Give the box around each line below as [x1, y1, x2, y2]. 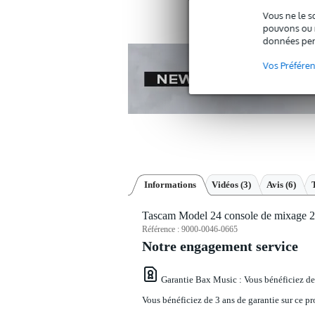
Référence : [142, 224, 181, 235]
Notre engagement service [142, 239, 298, 255]
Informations [144, 179, 196, 191]
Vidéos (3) [212, 179, 251, 191]
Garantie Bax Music [161, 274, 239, 285]
